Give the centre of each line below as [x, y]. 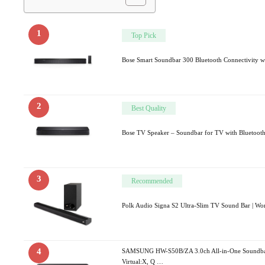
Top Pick [144, 35]
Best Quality [149, 108]
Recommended [152, 181]
